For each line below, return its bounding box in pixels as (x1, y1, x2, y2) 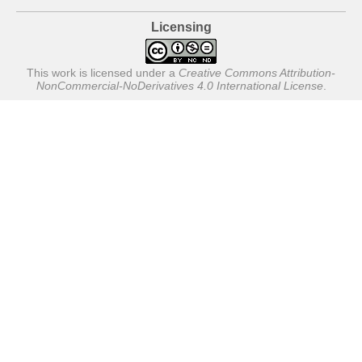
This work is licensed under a (27, 66, 179, 80)
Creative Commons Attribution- (179, 66, 335, 80)
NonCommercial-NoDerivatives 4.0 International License (36, 79, 323, 93)
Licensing (150, 20, 212, 35)
